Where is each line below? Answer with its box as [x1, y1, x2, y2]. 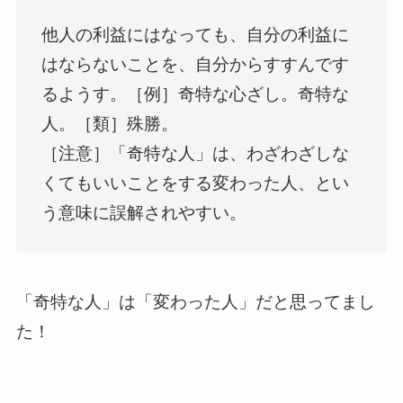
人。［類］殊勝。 [41, 113, 179, 133]
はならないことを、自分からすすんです [41, 54, 350, 74]
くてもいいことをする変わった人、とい [41, 173, 350, 193]
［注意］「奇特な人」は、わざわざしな [41, 143, 350, 163]
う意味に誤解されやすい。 [41, 202, 247, 222]
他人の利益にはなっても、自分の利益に [41, 24, 350, 44]
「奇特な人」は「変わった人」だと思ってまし [15, 291, 375, 311]
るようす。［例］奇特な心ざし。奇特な [41, 84, 350, 103]
